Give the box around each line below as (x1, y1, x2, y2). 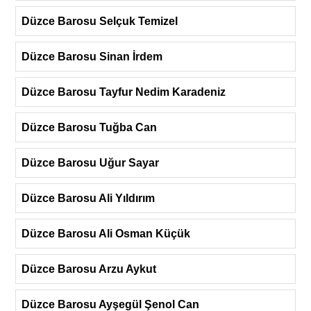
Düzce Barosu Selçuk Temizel (22, 15, 178, 27)
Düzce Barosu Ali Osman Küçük (22, 227, 190, 239)
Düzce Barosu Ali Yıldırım (22, 192, 155, 204)
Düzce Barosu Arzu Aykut (22, 262, 156, 275)
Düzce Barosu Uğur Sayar (22, 156, 159, 169)
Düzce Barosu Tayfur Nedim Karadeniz (22, 85, 226, 98)
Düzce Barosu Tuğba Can (22, 121, 157, 133)
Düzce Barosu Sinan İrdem (22, 50, 162, 62)
